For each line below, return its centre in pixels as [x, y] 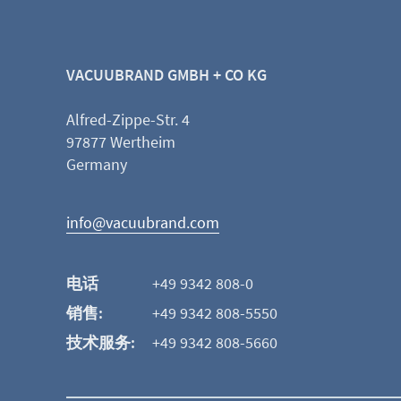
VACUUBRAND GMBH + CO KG [166, 74]
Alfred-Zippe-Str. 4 [128, 119]
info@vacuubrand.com [143, 222]
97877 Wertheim [121, 141]
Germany [97, 164]
